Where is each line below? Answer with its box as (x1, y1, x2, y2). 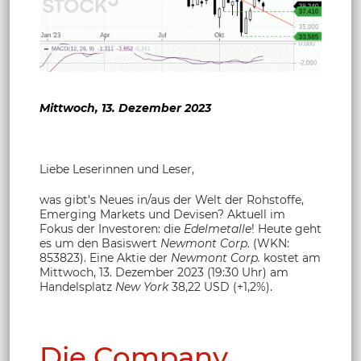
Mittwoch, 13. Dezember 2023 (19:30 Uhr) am (39, 264, 288, 280)
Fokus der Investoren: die (39, 221, 184, 236)
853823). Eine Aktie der (39, 250, 171, 265)
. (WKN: (247, 235, 289, 251)
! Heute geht (251, 221, 322, 236)
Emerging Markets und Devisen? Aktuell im (39, 206, 285, 222)
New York (115, 279, 168, 294)
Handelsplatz (39, 279, 115, 294)
